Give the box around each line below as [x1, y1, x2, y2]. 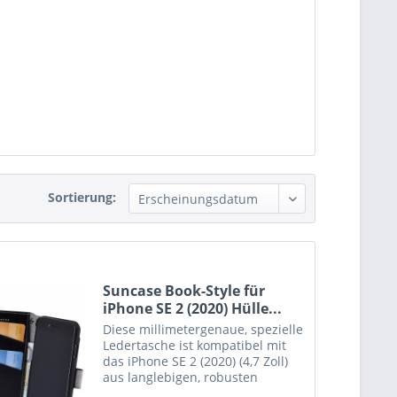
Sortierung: [48, 189, 116, 206]
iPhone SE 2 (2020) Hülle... [103, 299, 283, 319]
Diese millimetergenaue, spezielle [103, 321, 304, 339]
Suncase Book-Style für [103, 281, 266, 301]
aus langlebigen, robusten [103, 369, 259, 386]
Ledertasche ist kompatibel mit [103, 337, 287, 354]
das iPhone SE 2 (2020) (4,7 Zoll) [103, 353, 289, 370]
